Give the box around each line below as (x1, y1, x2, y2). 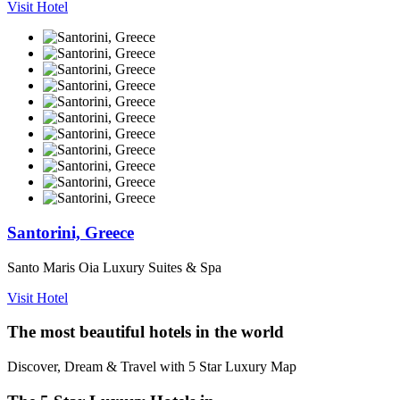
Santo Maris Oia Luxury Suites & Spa (7, 259, 221, 275)
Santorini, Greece (7, 222, 134, 242)
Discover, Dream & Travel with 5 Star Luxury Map (7, 359, 296, 375)
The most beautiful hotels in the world (7, 322, 284, 342)
